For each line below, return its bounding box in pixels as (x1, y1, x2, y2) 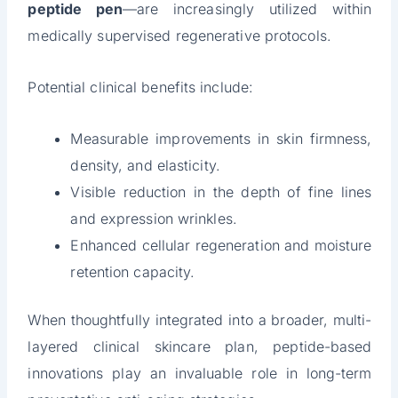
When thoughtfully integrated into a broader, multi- (28, 311, 372, 330)
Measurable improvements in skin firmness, (70, 130, 372, 148)
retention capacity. (70, 263, 195, 282)
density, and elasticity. (70, 156, 220, 175)
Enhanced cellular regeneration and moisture (70, 236, 372, 255)
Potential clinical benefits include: (28, 78, 254, 97)
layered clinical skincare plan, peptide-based (28, 338, 372, 356)
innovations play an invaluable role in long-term (28, 364, 372, 383)
